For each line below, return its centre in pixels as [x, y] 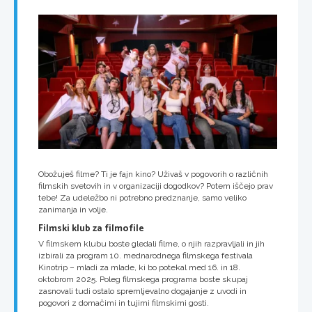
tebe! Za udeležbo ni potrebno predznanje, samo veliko [142, 197]
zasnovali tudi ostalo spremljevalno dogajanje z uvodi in [142, 291]
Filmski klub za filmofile [91, 228]
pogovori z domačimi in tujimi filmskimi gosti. [125, 303]
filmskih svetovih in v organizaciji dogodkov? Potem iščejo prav [156, 186]
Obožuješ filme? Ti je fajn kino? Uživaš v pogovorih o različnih [153, 174]
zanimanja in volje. [73, 209]
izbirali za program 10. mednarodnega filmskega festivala [146, 256]
